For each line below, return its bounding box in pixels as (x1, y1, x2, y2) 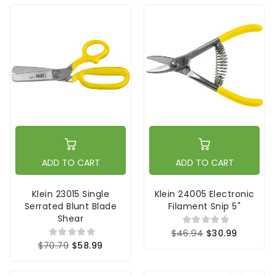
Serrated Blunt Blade (25, 199, 117, 212)
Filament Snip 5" (168, 199, 241, 212)
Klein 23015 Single (31, 187, 110, 200)
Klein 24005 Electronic (154, 187, 255, 200)
